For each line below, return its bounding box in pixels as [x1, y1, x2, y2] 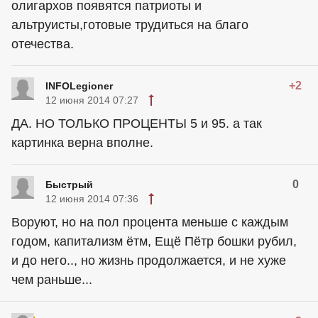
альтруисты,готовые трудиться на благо [11, 17, 248, 32]
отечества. [11, 36, 74, 51]
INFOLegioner [45, 79, 113, 92]
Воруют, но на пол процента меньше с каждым [11, 214, 288, 229]
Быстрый [45, 178, 93, 190]
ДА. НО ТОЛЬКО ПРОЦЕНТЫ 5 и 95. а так [11, 116, 262, 131]
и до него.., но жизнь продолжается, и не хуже [11, 253, 286, 268]
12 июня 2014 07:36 [45, 192, 138, 204]
